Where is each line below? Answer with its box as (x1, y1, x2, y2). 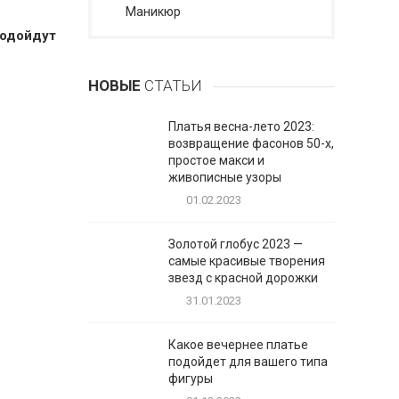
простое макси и (167, 153, 265, 167)
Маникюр (125, 4, 181, 19)
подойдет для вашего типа (167, 354, 328, 369)
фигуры (167, 371, 213, 386)
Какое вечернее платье (167, 338, 308, 352)
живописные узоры (167, 170, 281, 184)
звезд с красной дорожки (167, 271, 318, 285)
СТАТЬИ (140, 77, 202, 94)
